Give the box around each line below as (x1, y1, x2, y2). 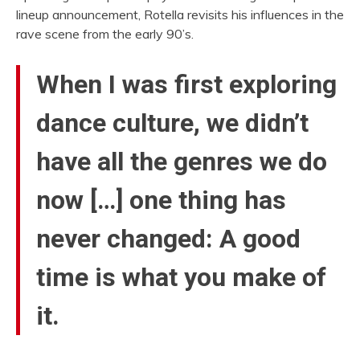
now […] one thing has (36, 184, 286, 215)
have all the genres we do (36, 145, 327, 177)
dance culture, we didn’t (36, 107, 309, 138)
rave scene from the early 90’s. (16, 26, 194, 42)
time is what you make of (36, 261, 326, 292)
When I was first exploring (36, 68, 337, 100)
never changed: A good (36, 223, 301, 254)
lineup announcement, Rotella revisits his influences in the (16, 6, 344, 22)
